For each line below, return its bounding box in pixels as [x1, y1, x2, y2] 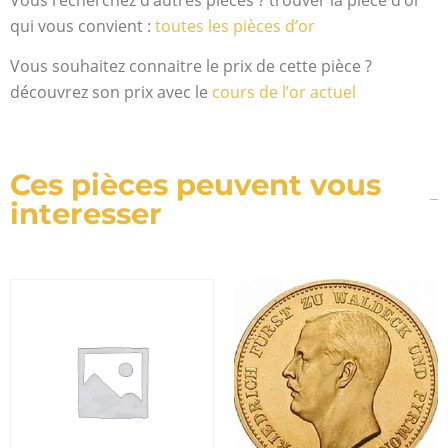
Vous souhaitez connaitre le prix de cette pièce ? [10, 55, 372, 78]
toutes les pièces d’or [155, 14, 315, 37]
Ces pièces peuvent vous [10, 167, 381, 203]
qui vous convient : [10, 14, 155, 37]
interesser [10, 196, 162, 232]
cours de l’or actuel [212, 81, 356, 104]
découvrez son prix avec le [10, 81, 212, 104]
